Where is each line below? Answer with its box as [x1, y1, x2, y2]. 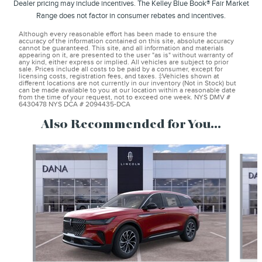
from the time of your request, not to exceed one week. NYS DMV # [19, 93, 230, 102]
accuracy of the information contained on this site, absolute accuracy [19, 37, 234, 46]
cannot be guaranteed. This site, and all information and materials [19, 44, 224, 53]
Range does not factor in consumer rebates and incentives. [36, 11, 226, 21]
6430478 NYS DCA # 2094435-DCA [19, 100, 130, 109]
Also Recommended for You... [41, 119, 221, 132]
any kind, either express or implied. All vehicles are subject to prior [19, 58, 229, 67]
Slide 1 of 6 [4, 145, 43, 156]
